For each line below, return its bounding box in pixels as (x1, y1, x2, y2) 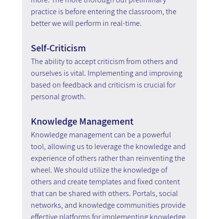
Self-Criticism (30, 41, 86, 54)
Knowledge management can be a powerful (30, 129, 173, 140)
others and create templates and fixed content (30, 176, 181, 187)
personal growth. (30, 91, 86, 102)
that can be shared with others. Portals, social (30, 188, 179, 198)
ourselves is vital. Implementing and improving (30, 67, 184, 78)
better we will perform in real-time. (30, 18, 142, 28)
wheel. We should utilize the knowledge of (30, 164, 169, 175)
